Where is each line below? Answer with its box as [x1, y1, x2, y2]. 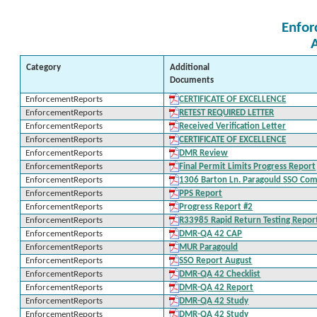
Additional [170, 63, 209, 72]
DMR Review [179, 149, 229, 158]
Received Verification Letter [179, 122, 287, 131]
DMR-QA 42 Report [179, 283, 254, 292]
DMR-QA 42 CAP [179, 229, 243, 238]
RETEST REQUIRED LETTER [179, 108, 275, 117]
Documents [170, 76, 214, 85]
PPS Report [179, 189, 223, 198]
